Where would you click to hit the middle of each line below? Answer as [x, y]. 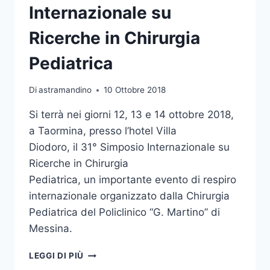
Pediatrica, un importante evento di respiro [133, 180]
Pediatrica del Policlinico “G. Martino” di [124, 212]
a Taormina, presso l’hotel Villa [103, 131]
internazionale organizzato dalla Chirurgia [129, 196]
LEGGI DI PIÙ [57, 256]
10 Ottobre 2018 [135, 90]
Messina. [52, 229]
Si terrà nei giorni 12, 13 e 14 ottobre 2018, [131, 115]
